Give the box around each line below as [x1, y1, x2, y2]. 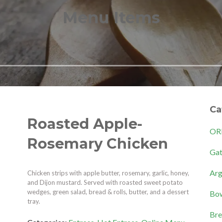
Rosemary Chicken [27, 134, 168, 152]
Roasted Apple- [27, 114, 142, 132]
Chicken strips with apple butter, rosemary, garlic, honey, [27, 168, 189, 177]
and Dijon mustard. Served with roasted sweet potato [27, 178, 183, 186]
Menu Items [62, 8, 160, 28]
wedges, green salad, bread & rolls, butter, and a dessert [27, 187, 189, 196]
